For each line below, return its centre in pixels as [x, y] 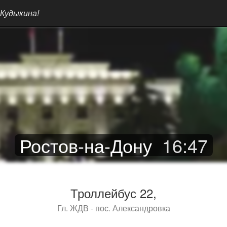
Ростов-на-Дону [86, 145]
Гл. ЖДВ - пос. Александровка [113, 208]
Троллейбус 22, [113, 193]
